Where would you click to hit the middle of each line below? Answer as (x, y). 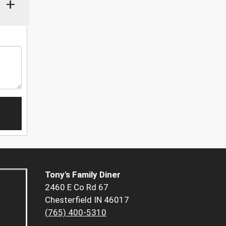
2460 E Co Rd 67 (76, 187)
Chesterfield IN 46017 (87, 200)
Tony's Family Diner (82, 175)
